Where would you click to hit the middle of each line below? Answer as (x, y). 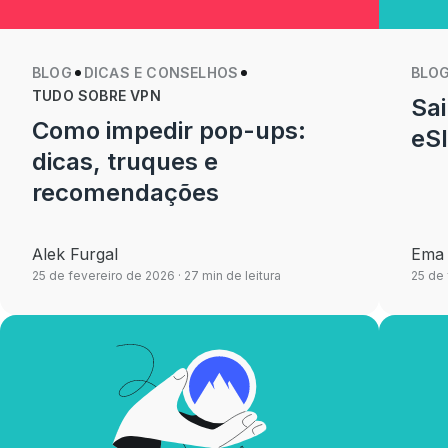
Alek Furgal (75, 254)
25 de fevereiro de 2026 (103, 275)
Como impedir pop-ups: (169, 130)
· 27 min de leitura (228, 275)
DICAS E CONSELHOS (161, 72)
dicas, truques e (125, 161)
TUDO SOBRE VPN (96, 95)
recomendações (126, 192)
